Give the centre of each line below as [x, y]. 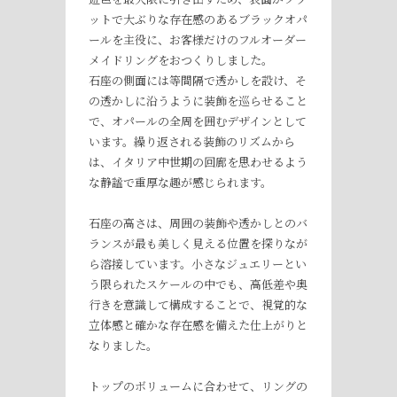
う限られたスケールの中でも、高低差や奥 [198, 284]
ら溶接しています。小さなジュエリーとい [198, 264]
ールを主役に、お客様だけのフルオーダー [198, 40]
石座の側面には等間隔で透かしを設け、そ [198, 81]
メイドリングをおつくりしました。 [181, 60]
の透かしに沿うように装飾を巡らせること [198, 101]
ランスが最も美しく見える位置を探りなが [198, 244]
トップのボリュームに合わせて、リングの [198, 386]
